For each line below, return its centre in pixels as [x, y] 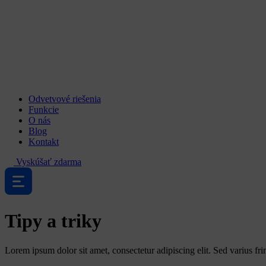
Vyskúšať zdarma [49, 162]
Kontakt [44, 142]
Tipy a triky [53, 221]
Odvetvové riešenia [65, 99]
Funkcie [44, 110]
